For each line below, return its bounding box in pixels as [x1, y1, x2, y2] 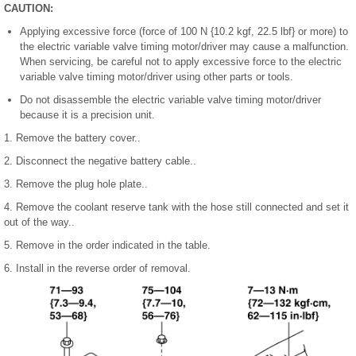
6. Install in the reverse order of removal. [4, 262, 191, 275]
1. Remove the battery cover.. [4, 132, 141, 145]
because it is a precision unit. [20, 109, 155, 122]
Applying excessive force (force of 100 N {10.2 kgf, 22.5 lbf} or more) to [20, 25, 348, 38]
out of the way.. [4, 216, 75, 229]
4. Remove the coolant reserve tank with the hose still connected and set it [4, 201, 349, 214]
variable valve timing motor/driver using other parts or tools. [20, 71, 293, 83]
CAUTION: [4, 2, 53, 15]
